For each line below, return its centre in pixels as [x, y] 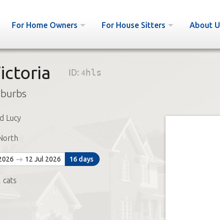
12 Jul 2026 [42, 159]
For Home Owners [44, 25]
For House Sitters [133, 25]
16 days [81, 159]
